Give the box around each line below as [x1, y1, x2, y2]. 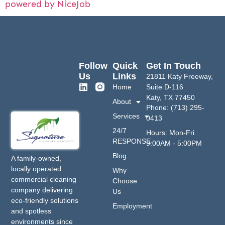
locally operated [11, 164, 62, 173]
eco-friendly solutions [11, 196, 79, 204]
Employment [113, 202, 152, 210]
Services [113, 112, 140, 121]
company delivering [11, 185, 73, 194]
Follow [78, 61, 107, 71]
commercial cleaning [11, 175, 77, 183]
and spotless [11, 206, 52, 215]
